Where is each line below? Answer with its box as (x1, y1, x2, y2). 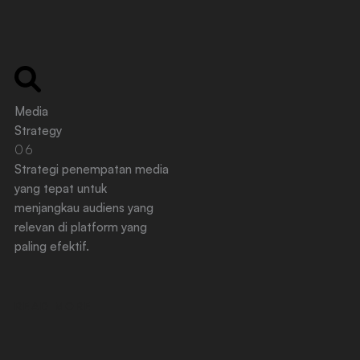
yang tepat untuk (14, 181, 107, 196)
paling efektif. (14, 239, 89, 254)
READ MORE (14, 299, 92, 313)
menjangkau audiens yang (14, 200, 153, 215)
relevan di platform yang (14, 219, 147, 235)
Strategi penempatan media (14, 162, 169, 177)
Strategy (14, 123, 62, 138)
